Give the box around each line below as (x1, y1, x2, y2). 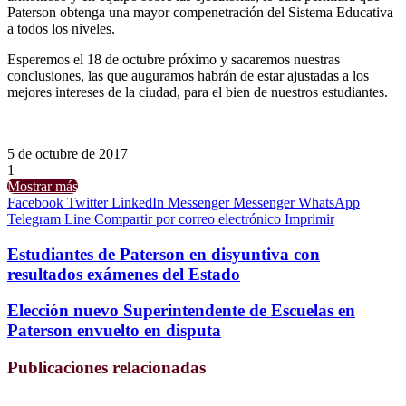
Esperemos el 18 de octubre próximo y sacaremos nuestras (7, 51, 340, 67)
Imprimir (285, 210, 334, 227)
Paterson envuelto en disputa (7, 321, 221, 341)
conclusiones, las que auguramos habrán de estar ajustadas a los (7, 67, 369, 83)
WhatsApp (298, 194, 360, 210)
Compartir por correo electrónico (94, 210, 281, 227)
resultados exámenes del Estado (7, 264, 240, 284)
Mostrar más (7, 178, 78, 194)
